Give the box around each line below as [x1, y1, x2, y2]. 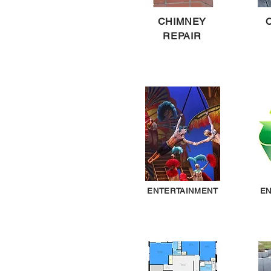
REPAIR [163, 30, 201, 42]
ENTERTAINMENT [147, 186, 218, 195]
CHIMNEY [157, 16, 207, 27]
